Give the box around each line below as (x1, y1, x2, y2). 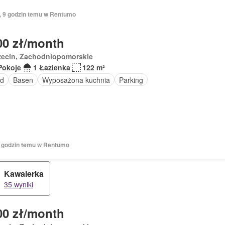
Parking (119, 74, 143, 85)
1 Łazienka (33, 62, 70, 72)
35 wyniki (4, 179, 33, 189)
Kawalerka (4, 168, 44, 179)
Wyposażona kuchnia (42, 74, 110, 85)
